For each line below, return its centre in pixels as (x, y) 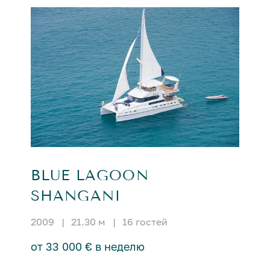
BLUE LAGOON (89, 175)
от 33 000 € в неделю (87, 246)
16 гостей (145, 221)
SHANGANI (76, 196)
